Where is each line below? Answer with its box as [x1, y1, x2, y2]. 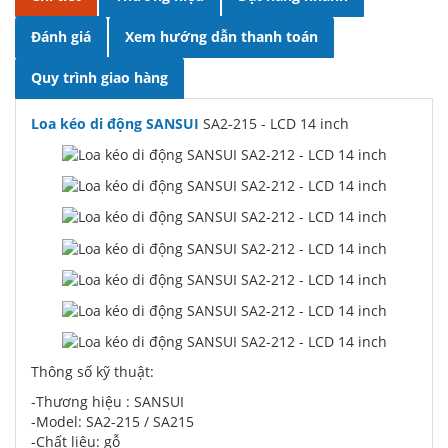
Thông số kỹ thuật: [31, 362, 154, 382]
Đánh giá [31, 26, 91, 46]
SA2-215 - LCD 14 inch [199, 113, 349, 133]
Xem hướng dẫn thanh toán [125, 26, 318, 46]
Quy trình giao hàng [31, 67, 168, 87]
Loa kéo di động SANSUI [31, 113, 199, 133]
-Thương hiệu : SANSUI [31, 392, 184, 412]
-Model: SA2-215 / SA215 [31, 412, 194, 432]
